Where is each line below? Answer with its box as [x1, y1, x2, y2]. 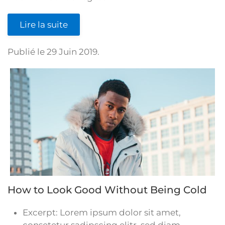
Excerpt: [23, 207, 60, 218]
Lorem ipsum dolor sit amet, [60, 207, 181, 218]
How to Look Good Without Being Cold [8, 184, 207, 196]
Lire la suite [20, 20, 68, 30]
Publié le [8, 47, 47, 57]
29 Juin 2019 [47, 47, 97, 57]
